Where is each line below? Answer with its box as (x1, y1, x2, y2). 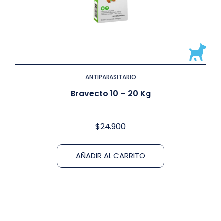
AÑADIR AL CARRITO (76, 150, 145, 161)
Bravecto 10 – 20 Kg (70, 87, 151, 99)
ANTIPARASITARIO (85, 73, 136, 81)
